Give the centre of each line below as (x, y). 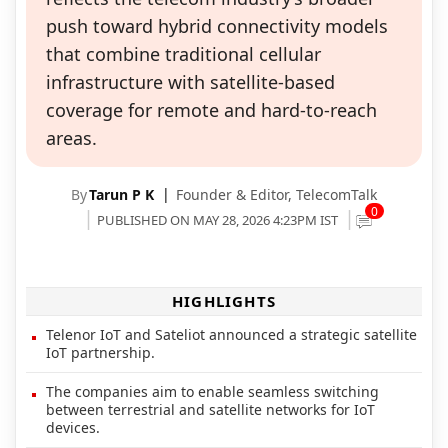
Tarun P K (121, 194)
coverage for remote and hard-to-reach (211, 109)
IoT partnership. (100, 352)
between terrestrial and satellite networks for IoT (210, 409)
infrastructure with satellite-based (190, 81)
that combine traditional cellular (183, 53)
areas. (71, 137)
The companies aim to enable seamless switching (212, 391)
